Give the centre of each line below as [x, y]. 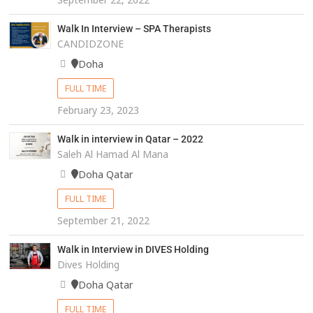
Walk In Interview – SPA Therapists [134, 28]
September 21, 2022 [103, 220]
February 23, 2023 [98, 110]
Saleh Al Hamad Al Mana [112, 154]
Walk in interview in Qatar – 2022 [130, 139]
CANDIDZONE [90, 43]
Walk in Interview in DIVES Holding [133, 249]
